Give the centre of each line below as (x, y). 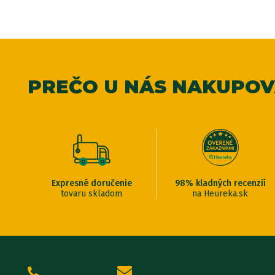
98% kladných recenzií (220, 183)
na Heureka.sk (220, 193)
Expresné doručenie (91, 183)
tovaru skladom (92, 193)
